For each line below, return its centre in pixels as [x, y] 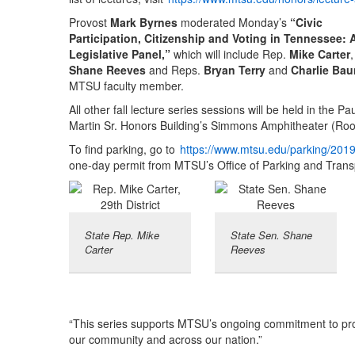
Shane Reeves [107, 70]
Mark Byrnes [144, 23]
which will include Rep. [230, 54]
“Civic [306, 23]
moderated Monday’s [234, 23]
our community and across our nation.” [166, 340]
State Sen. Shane [271, 235]
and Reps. [175, 70]
